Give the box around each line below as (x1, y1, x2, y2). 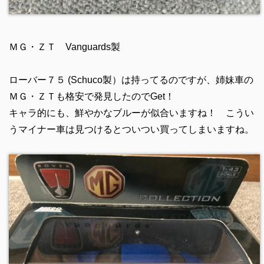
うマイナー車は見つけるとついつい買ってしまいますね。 (8, 124, 254, 134)
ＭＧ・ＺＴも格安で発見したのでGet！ (8, 91, 174, 101)
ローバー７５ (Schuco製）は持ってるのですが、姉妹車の (8, 74, 253, 85)
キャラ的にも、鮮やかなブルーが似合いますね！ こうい (8, 107, 254, 118)
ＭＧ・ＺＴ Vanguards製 (8, 41, 120, 52)
